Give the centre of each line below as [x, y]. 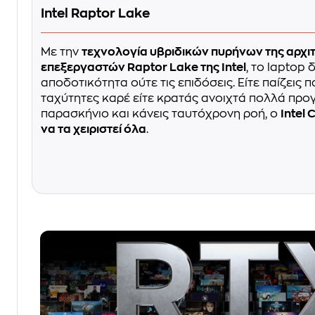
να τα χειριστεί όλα [94, 129]
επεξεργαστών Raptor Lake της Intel [143, 67]
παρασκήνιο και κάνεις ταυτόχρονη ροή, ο [161, 114]
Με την [61, 52]
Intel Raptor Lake [95, 13]
